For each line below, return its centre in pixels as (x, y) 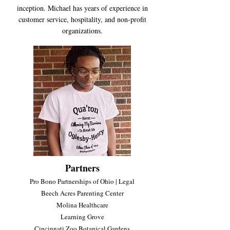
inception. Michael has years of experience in (82, 8)
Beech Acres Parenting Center (82, 193)
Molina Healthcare (82, 205)
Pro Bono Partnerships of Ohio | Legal (82, 181)
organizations (81, 31)
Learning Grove (82, 217)
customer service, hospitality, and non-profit (82, 19)
